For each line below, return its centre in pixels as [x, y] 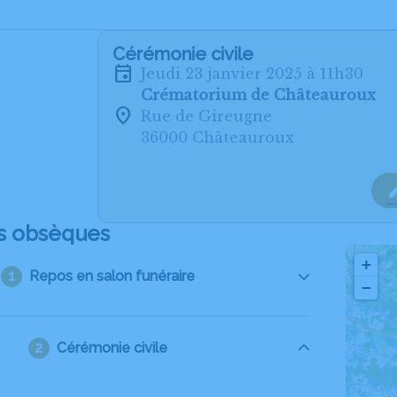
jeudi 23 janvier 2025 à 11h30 [255, 74]
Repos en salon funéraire [112, 276]
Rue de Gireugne [206, 116]
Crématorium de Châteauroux [258, 95]
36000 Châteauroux [218, 137]
